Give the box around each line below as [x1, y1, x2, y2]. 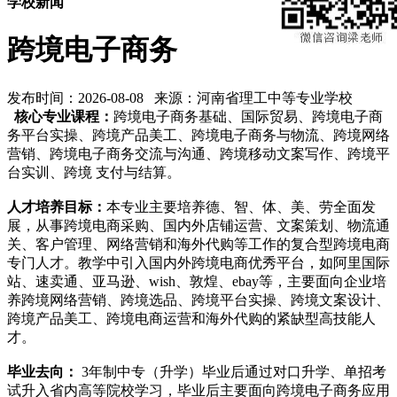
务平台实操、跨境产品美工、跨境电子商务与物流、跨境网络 [7, 127, 390, 143]
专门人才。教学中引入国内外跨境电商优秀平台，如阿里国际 [7, 254, 390, 270]
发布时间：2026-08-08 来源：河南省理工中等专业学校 [7, 90, 360, 105]
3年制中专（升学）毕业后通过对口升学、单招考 [82, 363, 386, 379]
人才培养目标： [7, 198, 106, 214]
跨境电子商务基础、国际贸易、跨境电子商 [113, 108, 383, 124]
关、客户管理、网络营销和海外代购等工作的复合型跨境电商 [7, 236, 390, 252]
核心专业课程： [14, 108, 113, 124]
